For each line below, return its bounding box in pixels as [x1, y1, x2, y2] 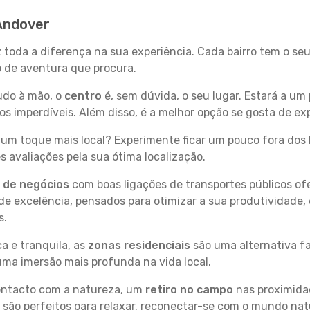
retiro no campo [145, 283, 233, 296]
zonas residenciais [88, 239, 190, 252]
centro [64, 89, 102, 102]
